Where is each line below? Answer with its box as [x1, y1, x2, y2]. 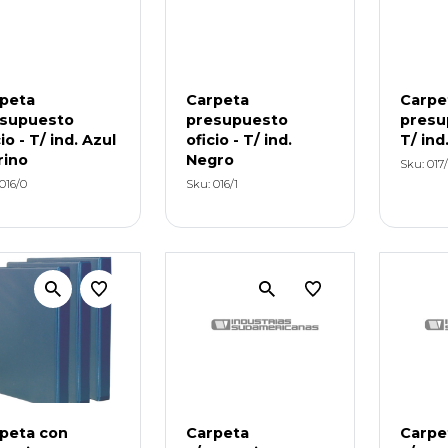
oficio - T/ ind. [185, 130, 292, 149]
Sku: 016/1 [185, 176, 238, 191]
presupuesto [185, 110, 288, 129]
